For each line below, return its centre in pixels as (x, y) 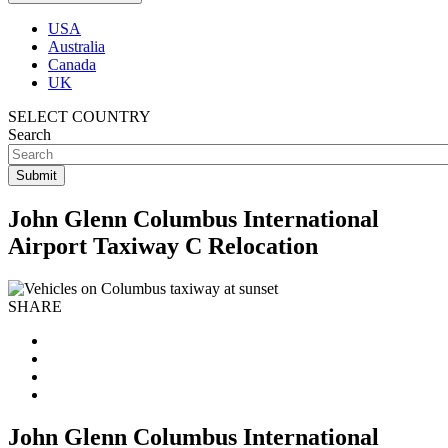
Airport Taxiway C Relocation (163, 245)
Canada (72, 64)
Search (29, 134)
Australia (76, 46)
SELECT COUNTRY (79, 116)
